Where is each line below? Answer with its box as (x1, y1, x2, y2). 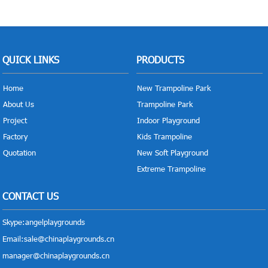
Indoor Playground (136, 115, 200, 126)
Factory (3, 132, 28, 142)
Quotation (3, 148, 36, 158)
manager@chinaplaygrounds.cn (2, 251, 110, 261)
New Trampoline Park (136, 83, 211, 93)
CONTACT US (2, 190, 59, 202)
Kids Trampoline (136, 132, 192, 142)
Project (3, 115, 28, 126)
